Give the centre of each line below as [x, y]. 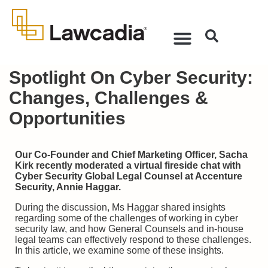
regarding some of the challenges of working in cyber [127, 218]
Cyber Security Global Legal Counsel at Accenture [129, 176]
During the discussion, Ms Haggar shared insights [120, 207]
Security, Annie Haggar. [68, 187]
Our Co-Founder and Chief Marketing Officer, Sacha [131, 155]
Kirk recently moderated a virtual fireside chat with [128, 165]
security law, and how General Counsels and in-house [129, 229]
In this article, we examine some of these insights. [119, 250]
